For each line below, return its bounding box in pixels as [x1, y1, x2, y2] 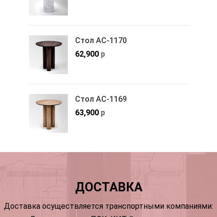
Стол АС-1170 [75, 35, 127, 45]
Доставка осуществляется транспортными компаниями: [4, 201, 213, 211]
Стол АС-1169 [75, 94, 127, 104]
